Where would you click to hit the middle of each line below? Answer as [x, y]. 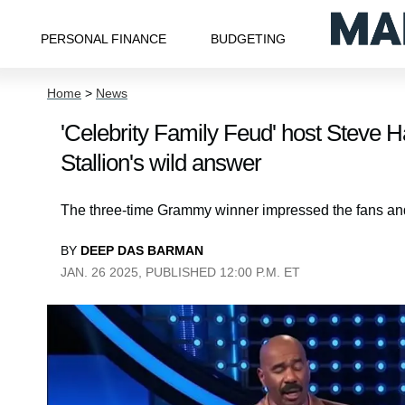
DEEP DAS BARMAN [142, 250]
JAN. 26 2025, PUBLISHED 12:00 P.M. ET [180, 272]
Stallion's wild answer [161, 163]
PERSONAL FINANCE [103, 38]
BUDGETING [249, 38]
